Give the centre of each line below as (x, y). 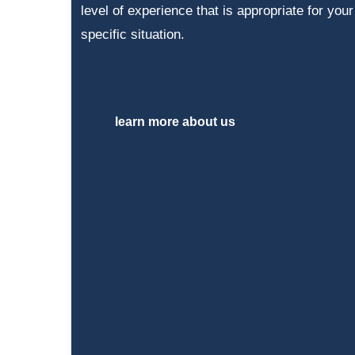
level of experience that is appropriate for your (217, 11)
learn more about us (175, 122)
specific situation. (133, 34)
